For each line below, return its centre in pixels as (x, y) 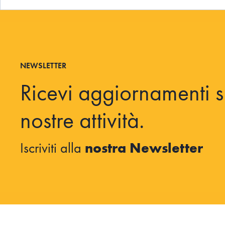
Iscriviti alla (52, 148)
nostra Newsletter (144, 148)
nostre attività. (82, 120)
